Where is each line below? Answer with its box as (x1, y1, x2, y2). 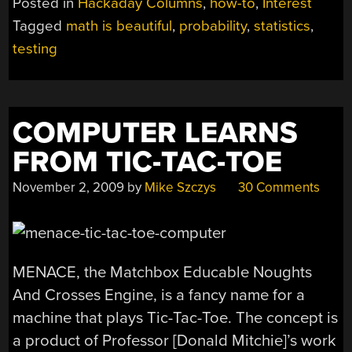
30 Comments (235, 178, 321, 196)
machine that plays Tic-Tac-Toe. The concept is (13, 307, 339, 328)
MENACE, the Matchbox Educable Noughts (13, 262, 313, 282)
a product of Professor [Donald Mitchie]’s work (13, 330, 336, 350)
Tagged (13, 16, 67, 35)
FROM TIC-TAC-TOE (13, 144, 283, 180)
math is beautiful (66, 16, 173, 35)
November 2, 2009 (13, 178, 125, 196)
